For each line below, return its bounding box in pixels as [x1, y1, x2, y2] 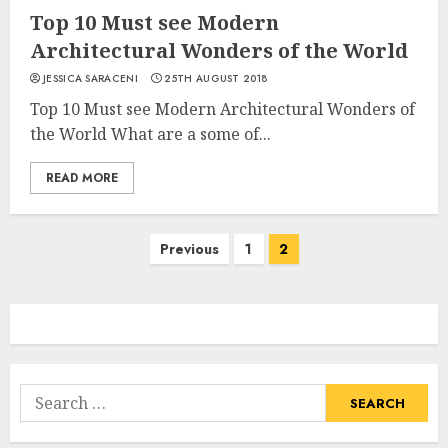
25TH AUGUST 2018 [164, 71, 268, 86]
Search [19, 384, 72, 407]
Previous [159, 239, 219, 259]
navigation [9, 262, 124, 297]
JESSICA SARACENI [43, 71, 138, 86]
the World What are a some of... [30, 123, 271, 145]
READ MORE [46, 169, 118, 187]
